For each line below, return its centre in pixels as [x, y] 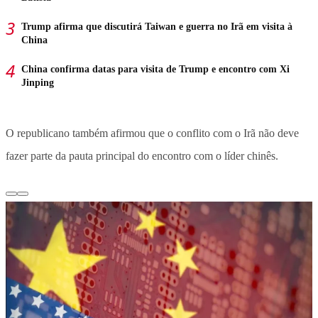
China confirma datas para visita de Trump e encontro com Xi [155, 69]
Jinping [38, 82]
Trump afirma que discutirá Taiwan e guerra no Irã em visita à [157, 26]
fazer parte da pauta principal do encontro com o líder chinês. [142, 155]
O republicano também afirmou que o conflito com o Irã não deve [152, 133]
